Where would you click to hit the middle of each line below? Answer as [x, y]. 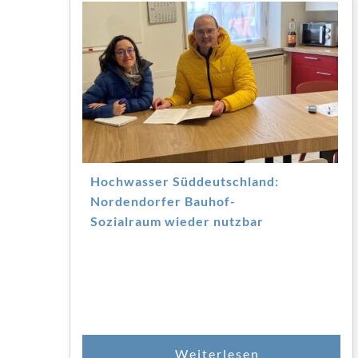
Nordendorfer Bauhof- [163, 201]
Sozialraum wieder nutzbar [177, 221]
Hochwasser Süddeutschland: [185, 181]
